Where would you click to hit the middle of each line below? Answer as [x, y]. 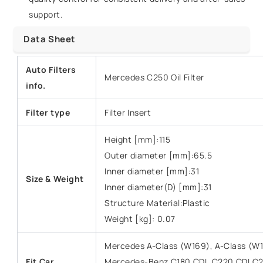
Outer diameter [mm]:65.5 [159, 156]
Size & [40, 179]
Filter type [48, 113]
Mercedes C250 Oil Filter [154, 77]
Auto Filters [51, 70]
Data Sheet [50, 39]
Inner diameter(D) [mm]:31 [158, 187]
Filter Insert [128, 113]
